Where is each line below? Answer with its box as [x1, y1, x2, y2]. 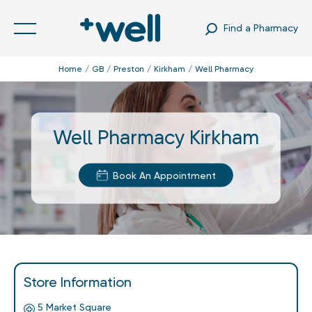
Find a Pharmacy [223, 22, 298, 33]
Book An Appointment [112, 169, 216, 181]
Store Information [24, 274, 132, 290]
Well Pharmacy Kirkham [52, 125, 259, 149]
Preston [114, 64, 144, 74]
